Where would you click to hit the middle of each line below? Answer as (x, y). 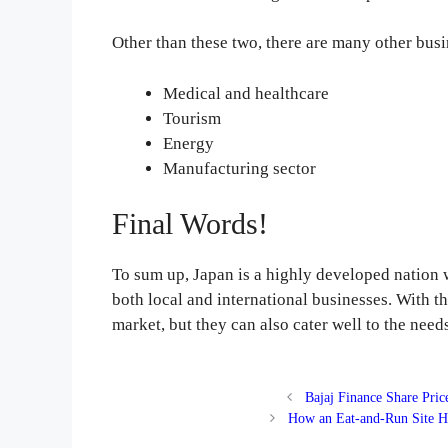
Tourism (192, 118)
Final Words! (190, 224)
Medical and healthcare (246, 93)
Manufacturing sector (240, 168)
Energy (189, 143)
